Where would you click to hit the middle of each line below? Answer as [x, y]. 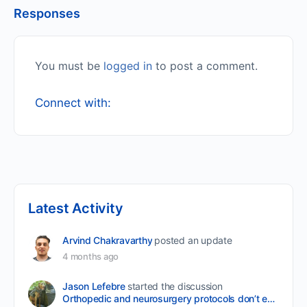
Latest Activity [76, 208]
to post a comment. [205, 65]
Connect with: [73, 102]
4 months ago [91, 256]
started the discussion [175, 286]
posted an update [193, 240]
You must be [69, 65]
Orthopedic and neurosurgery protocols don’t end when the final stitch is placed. [271, 298]
